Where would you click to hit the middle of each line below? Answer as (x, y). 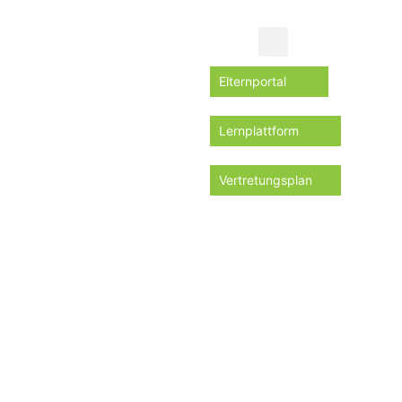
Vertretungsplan (266, 180)
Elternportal (253, 81)
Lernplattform (259, 131)
